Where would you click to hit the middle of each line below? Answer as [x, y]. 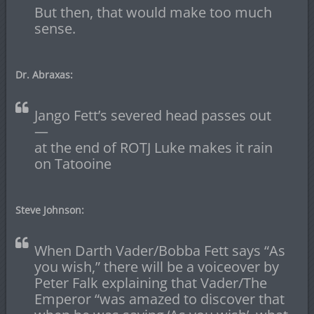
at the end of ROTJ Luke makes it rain [153, 148]
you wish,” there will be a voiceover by [156, 267]
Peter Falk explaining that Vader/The [150, 283]
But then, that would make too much [153, 13]
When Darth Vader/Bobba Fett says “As [159, 251]
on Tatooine [73, 164]
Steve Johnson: [49, 210]
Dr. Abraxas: [44, 75]
